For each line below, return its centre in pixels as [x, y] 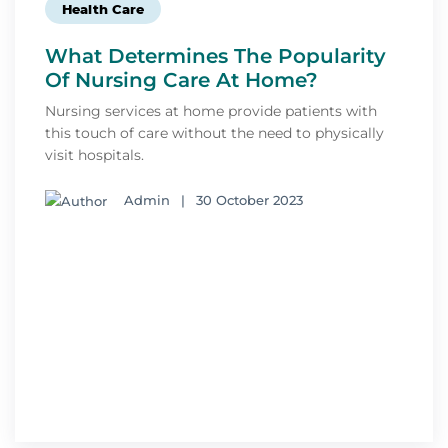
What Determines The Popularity [215, 56]
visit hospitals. [94, 155]
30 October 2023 [249, 200]
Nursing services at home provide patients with [211, 111]
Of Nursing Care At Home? [181, 80]
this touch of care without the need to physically [214, 133]
